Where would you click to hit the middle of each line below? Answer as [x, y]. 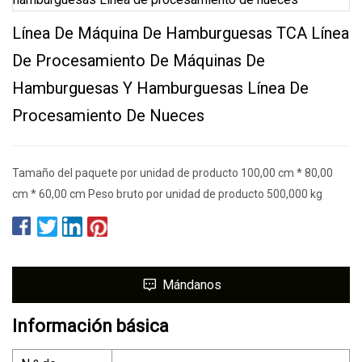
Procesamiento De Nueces [108, 115]
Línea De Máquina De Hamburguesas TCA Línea [181, 33]
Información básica [90, 326]
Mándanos [192, 284]
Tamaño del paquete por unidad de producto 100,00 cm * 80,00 [173, 173]
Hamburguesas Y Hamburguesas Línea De [160, 88]
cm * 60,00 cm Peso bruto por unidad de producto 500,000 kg [167, 194]
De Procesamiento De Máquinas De [139, 60]
